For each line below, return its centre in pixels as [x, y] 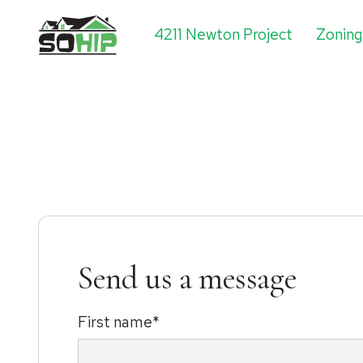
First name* [119, 322]
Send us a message [188, 278]
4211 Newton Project [224, 34]
